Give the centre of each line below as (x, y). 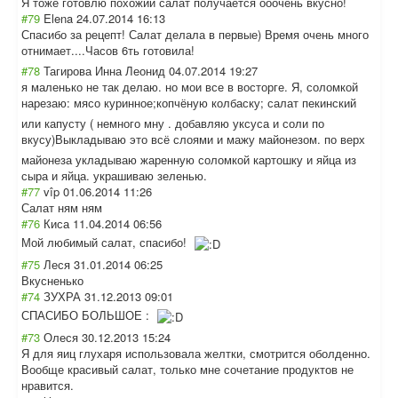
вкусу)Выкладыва (69, 139)
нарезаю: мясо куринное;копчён (107, 103)
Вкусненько (52, 280)
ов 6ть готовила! (150, 50)
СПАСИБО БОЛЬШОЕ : (87, 315)
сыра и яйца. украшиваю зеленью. (114, 175)
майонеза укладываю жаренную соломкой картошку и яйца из (189, 159)
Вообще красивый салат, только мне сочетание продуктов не (187, 369)
